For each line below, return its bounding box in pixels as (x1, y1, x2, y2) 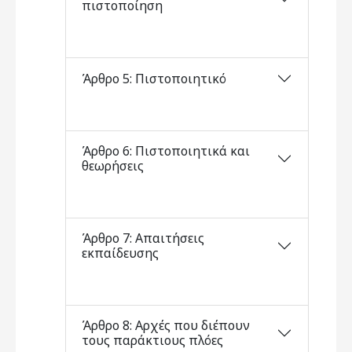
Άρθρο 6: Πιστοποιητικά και (82, 142, 250, 159)
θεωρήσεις (82, 157, 144, 174)
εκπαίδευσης (82, 244, 159, 262)
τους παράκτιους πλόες (82, 332, 223, 349)
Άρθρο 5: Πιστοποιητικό (82, 69, 226, 87)
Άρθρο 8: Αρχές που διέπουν (82, 317, 250, 334)
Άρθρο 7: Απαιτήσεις (82, 229, 204, 247)
